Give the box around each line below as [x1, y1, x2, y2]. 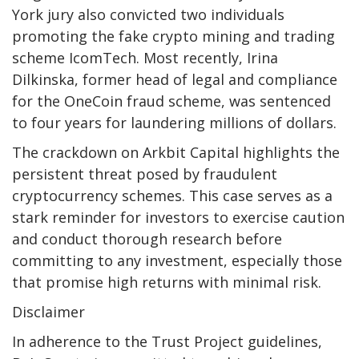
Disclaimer [12, 302, 85, 322]
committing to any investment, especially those [12, 251, 342, 271]
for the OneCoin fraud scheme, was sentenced [12, 91, 331, 111]
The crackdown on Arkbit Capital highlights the [12, 143, 340, 163]
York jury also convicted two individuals [12, 5, 284, 25]
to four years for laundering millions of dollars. [12, 113, 337, 133]
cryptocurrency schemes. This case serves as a [12, 186, 333, 206]
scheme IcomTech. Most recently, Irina [12, 48, 278, 68]
